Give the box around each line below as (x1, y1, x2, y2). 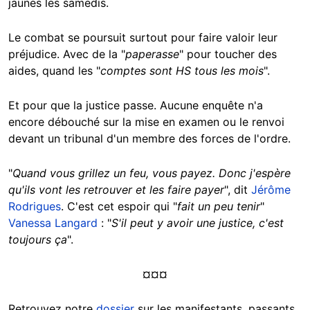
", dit (224, 182, 251, 197)
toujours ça (8, 232, 67, 246)
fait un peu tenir (177, 199, 260, 213)
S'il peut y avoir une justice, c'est (111, 215, 284, 230)
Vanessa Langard (8, 215, 98, 230)
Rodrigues (8, 199, 61, 213)
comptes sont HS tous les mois (100, 63, 264, 77)
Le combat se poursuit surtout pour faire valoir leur (8, 30, 277, 44)
